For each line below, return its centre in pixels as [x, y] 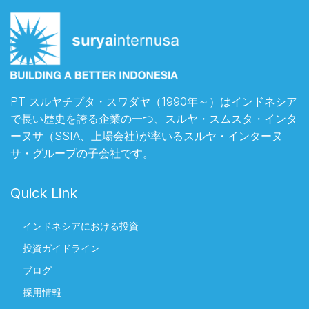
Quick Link [44, 193]
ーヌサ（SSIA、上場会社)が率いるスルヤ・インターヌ [147, 136]
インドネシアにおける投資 [81, 226]
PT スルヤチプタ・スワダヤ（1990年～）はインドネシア [154, 101]
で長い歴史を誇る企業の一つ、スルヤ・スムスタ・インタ [154, 118]
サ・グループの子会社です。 [82, 153]
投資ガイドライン [61, 248]
